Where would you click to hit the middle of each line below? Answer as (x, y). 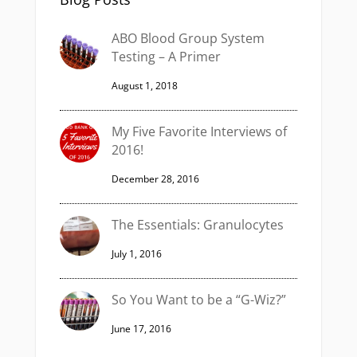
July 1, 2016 (136, 254)
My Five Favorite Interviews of (199, 131)
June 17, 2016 (141, 329)
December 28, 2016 (155, 179)
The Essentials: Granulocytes (197, 225)
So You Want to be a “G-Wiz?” (198, 300)
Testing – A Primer (166, 57)
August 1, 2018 (144, 86)
